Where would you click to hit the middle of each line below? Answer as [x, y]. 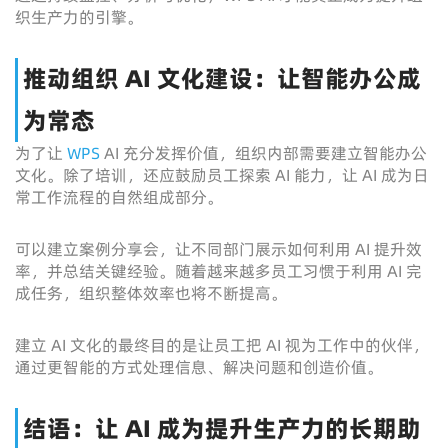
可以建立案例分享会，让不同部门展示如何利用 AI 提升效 [218, 249]
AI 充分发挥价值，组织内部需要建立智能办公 [265, 153]
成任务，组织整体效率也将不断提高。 [151, 293]
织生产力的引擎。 [79, 17]
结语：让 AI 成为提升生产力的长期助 [222, 428]
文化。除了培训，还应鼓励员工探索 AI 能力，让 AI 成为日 [222, 175]
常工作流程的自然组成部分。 [119, 197]
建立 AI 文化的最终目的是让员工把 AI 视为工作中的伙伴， [222, 345]
